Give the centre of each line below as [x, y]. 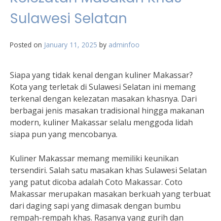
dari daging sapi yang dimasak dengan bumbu [95, 206]
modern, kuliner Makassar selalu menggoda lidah [101, 122]
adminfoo [124, 45]
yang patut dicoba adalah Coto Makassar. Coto [96, 182]
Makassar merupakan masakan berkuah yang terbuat [110, 194]
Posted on [27, 45]
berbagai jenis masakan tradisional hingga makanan [107, 110]
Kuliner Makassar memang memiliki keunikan [94, 158]
